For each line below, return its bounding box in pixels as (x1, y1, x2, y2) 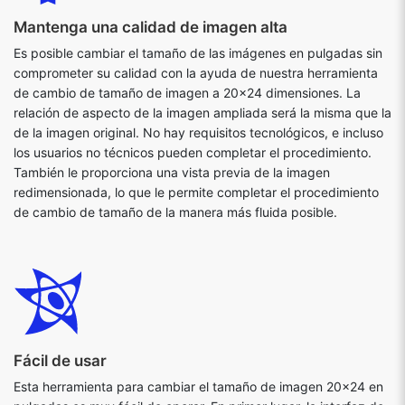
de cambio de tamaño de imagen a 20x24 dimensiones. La (14, 85, 361, 100)
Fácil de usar (14, 352, 107, 370)
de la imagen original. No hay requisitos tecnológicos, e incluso (14, 125, 383, 140)
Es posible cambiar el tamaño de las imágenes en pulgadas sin (14, 45, 382, 61)
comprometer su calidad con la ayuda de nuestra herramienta (14, 65, 378, 80)
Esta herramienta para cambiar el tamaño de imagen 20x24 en (14, 379, 383, 394)
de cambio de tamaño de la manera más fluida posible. (14, 204, 337, 220)
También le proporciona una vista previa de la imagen (14, 165, 330, 180)
